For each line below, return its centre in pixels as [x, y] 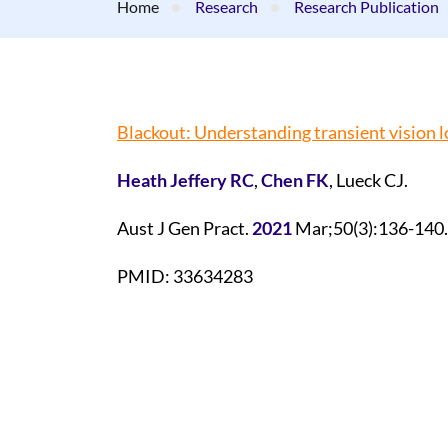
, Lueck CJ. [368, 180]
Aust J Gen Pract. [184, 228]
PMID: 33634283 [185, 276]
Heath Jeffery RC [185, 180]
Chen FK [295, 180]
